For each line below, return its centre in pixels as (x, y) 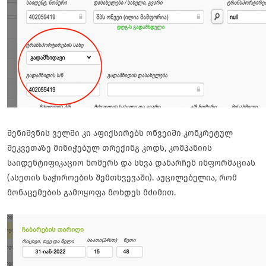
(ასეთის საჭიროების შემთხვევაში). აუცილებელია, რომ (122, 178)
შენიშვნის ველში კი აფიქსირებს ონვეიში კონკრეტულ (120, 133)
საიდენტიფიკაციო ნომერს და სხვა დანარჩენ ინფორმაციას (131, 163)
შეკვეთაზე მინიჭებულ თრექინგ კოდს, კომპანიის (110, 148)
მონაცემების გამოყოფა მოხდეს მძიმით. (91, 193)
